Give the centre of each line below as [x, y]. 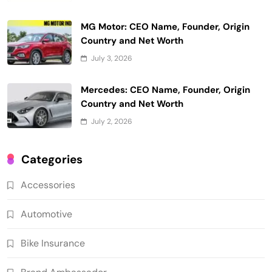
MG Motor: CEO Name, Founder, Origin [165, 27]
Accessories [48, 185]
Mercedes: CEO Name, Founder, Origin [165, 90]
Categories [52, 160]
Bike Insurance [53, 243]
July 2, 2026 [112, 122]
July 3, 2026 [112, 59]
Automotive [46, 214]
